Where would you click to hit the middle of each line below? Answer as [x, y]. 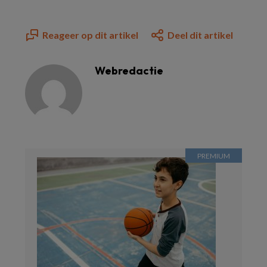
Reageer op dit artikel [90, 35]
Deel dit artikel [200, 35]
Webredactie [129, 71]
